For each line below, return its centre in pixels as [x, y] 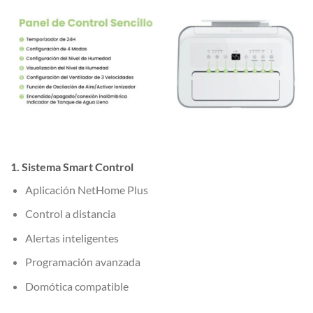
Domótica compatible [77, 286]
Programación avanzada [82, 262]
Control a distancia [70, 214]
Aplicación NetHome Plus [86, 189]
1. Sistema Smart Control [72, 166]
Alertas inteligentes [72, 238]
